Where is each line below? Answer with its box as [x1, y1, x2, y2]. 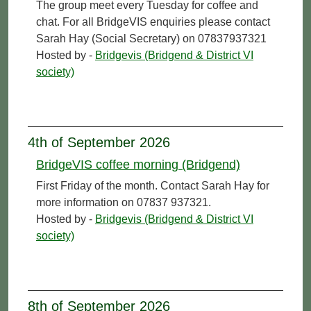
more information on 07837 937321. [36, 196, 211, 208]
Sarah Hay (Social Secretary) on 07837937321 [36, 32, 267, 44]
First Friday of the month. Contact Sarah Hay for [36, 179, 269, 192]
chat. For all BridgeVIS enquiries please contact [36, 15, 270, 28]
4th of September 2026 [28, 134, 170, 150]
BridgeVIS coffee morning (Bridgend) [36, 157, 240, 171]
